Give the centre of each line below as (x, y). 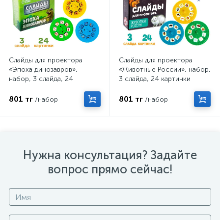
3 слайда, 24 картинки (155, 79)
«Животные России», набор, (165, 69)
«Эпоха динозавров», (43, 69)
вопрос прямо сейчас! (110, 169)
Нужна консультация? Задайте (110, 155)
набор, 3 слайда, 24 (41, 79)
